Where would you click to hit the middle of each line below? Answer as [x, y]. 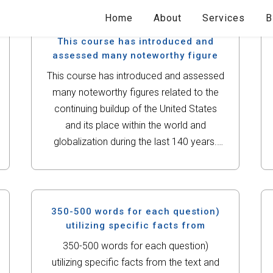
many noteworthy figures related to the [135, 92]
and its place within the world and [135, 125]
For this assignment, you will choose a [136, 158]
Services [224, 18]
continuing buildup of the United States [135, 109]
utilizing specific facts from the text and [135, 262]
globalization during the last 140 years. [136, 142]
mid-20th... [136, 191]
